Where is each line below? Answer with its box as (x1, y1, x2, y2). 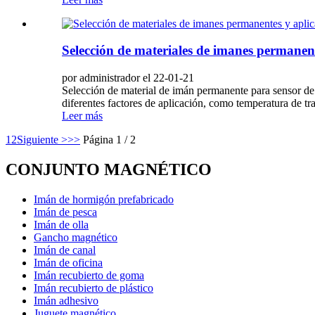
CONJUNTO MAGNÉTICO (6, 160, 212, 179)
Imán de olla (34, 218, 89, 231)
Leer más (62, 110, 103, 122)
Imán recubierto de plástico (34, 281, 153, 294)
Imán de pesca (34, 205, 97, 218)
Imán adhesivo (34, 294, 98, 307)
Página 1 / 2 (83, 134, 136, 146)
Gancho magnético (34, 231, 117, 243)
